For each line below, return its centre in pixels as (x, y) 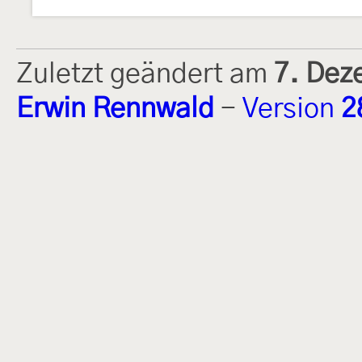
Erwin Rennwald (115, 109)
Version (292, 109)
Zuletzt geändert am (145, 74)
